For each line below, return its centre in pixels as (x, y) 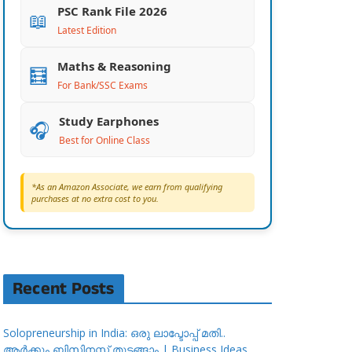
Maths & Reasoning (114, 66)
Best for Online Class (104, 140)
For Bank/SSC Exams (103, 85)
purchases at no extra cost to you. (95, 198)
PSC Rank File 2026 (112, 11)
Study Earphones (109, 121)
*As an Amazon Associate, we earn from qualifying (127, 187)
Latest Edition (87, 30)
